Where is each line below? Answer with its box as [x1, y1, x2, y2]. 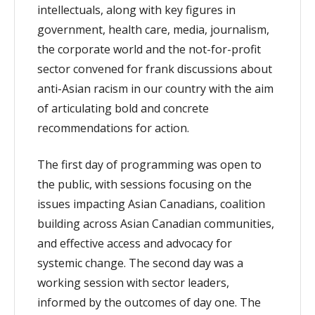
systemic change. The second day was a [37, 255, 243, 271]
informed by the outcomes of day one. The [37, 295, 261, 310]
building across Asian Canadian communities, [37, 216, 274, 231]
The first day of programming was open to [37, 157, 262, 172]
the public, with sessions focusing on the [37, 176, 252, 192]
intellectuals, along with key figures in [37, 2, 236, 18]
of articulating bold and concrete [37, 101, 209, 116]
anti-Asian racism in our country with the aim [37, 81, 274, 96]
